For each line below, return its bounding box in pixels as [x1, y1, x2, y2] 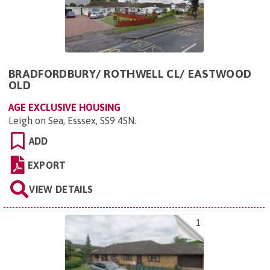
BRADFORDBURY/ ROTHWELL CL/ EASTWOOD [8, 67, 252, 80]
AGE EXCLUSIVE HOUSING [8, 102, 121, 113]
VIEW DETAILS [29, 184, 93, 195]
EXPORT [27, 160, 66, 171]
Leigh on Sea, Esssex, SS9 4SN [8, 115, 134, 126]
